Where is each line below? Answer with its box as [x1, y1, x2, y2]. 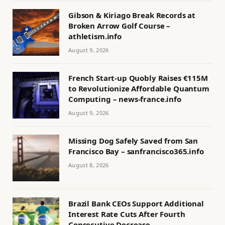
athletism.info [68, 31, 122, 42]
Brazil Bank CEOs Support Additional [68, 198, 204, 209]
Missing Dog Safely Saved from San [68, 136, 198, 146]
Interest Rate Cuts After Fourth [68, 209, 185, 219]
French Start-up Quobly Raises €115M [68, 73, 208, 83]
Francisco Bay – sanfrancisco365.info [68, 146, 204, 157]
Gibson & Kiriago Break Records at [68, 10, 196, 21]
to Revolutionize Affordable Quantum [68, 83, 209, 94]
